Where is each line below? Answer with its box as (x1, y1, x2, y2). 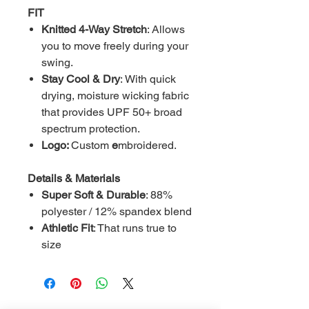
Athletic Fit (41, 221, 93, 235)
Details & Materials (28, 172, 120, 186)
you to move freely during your (41, 39, 188, 53)
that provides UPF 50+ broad (41, 106, 182, 119)
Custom (71, 139, 109, 152)
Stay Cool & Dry (41, 72, 120, 86)
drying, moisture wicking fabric (41, 89, 189, 103)
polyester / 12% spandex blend (41, 205, 192, 219)
